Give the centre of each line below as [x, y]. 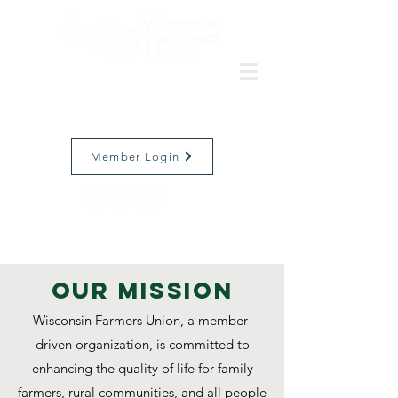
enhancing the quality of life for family [142, 368]
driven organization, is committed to [142, 344]
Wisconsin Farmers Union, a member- [142, 320]
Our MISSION [142, 290]
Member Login [135, 156]
